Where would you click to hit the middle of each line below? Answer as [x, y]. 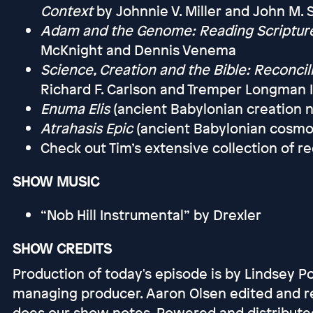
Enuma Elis [75, 109]
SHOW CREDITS [62, 248]
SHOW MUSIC [56, 181]
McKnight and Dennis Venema [138, 50]
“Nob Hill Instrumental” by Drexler [151, 215]
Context [66, 11]
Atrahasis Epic [86, 128]
